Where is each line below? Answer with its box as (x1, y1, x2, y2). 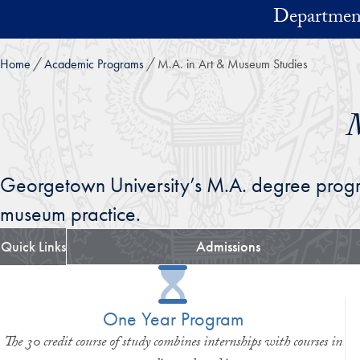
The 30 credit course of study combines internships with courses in (3, 330, 342, 356)
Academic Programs (44, 55, 144, 72)
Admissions (195, 236, 260, 256)
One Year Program (102, 305, 243, 331)
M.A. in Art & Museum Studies (157, 55, 308, 72)
